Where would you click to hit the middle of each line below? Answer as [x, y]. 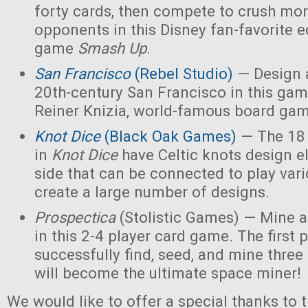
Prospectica [75, 217]
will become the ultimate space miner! [168, 273]
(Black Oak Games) [170, 136]
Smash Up [112, 48]
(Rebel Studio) [182, 74]
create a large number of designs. [152, 192]
